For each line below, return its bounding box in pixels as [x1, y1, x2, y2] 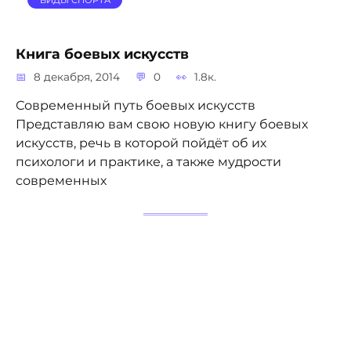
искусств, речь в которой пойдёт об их [16, 136, 266, 151]
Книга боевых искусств [16, 45, 189, 62]
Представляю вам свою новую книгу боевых [16, 117, 308, 132]
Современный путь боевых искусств [16, 98, 255, 114]
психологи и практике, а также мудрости [16, 154, 281, 170]
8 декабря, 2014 [34, 71, 121, 84]
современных [16, 173, 107, 189]
